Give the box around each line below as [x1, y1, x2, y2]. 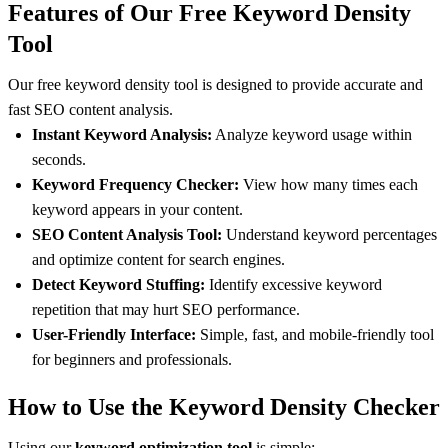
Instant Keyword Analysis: [32, 126, 212, 144]
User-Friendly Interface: [32, 326, 196, 344]
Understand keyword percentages [222, 226, 437, 244]
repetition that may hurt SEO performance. [32, 301, 300, 319]
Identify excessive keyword [205, 276, 382, 294]
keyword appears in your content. [32, 201, 243, 219]
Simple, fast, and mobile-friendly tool [196, 326, 434, 344]
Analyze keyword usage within [212, 126, 412, 144]
